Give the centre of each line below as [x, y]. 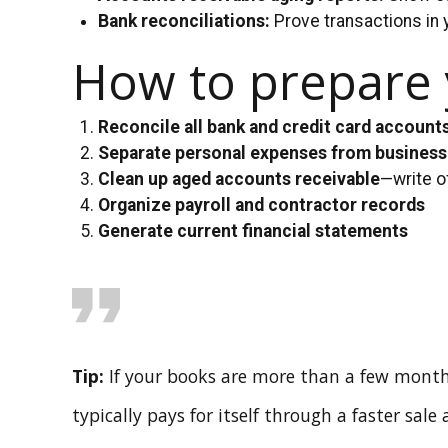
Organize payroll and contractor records [262, 205]
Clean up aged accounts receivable [239, 179]
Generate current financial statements [253, 231]
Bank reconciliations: [184, 20]
